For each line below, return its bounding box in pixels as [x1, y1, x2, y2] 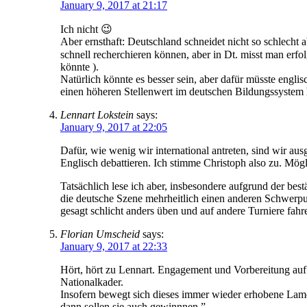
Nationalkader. [60, 275, 123, 288]
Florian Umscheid [60, 228, 140, 240]
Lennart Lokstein [60, 108, 134, 121]
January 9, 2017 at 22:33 [60, 240, 167, 252]
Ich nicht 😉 [60, 23, 112, 35]
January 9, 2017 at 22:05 [60, 121, 167, 133]
